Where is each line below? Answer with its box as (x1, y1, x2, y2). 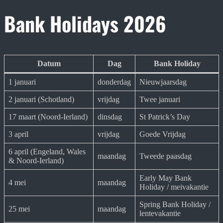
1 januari (8, 78, 36, 87)
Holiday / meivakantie (139, 183, 209, 192)
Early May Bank (139, 174, 192, 183)
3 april (8, 130, 28, 139)
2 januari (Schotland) (8, 95, 74, 104)
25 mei (8, 205, 30, 214)
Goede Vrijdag (139, 130, 186, 139)
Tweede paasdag (139, 152, 192, 161)
